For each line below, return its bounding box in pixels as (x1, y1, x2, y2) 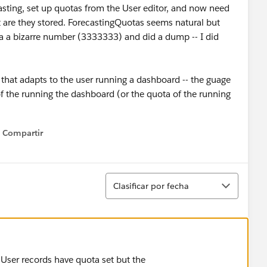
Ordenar (105, 172, 142, 185)
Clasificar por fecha (113, 180, 189, 191)
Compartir (2, 128, 43, 138)
